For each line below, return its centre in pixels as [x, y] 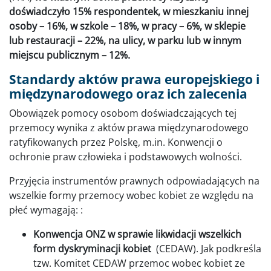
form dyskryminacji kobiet [93, 249]
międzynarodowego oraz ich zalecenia [130, 94]
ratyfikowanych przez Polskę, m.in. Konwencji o [116, 142]
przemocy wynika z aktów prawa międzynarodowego [129, 128]
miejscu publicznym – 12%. [70, 55]
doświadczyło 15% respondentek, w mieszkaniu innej [129, 12]
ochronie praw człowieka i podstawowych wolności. [127, 157]
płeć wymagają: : [46, 210]
